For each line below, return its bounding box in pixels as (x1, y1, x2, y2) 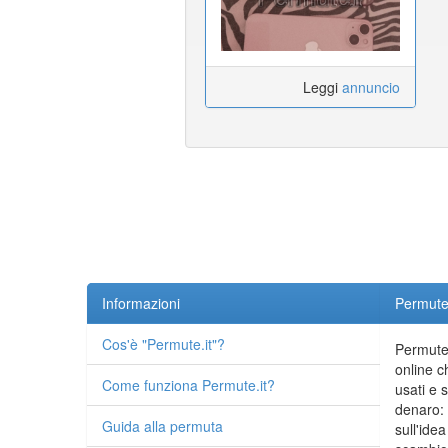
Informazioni (102, 293, 180, 314)
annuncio (341, 77, 400, 98)
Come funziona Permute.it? (102, 375, 275, 396)
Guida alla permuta (102, 416, 223, 437)
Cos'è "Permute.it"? (102, 334, 225, 355)
